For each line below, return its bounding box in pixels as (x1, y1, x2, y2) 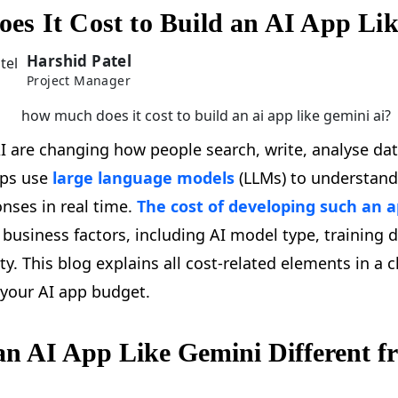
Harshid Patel (27, 51, 132, 72)
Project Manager (27, 72, 131, 90)
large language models (52, 167, 235, 189)
